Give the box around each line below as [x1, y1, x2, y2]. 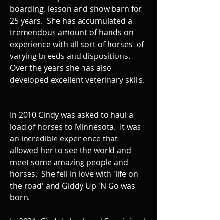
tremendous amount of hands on [10, 27, 134, 38]
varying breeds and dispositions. [10, 51, 132, 61]
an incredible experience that [10, 133, 118, 144]
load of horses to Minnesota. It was [10, 121, 141, 132]
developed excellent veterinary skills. [10, 74, 145, 85]
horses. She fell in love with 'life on [10, 168, 138, 179]
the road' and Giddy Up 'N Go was [10, 180, 135, 191]
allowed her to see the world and [10, 145, 131, 156]
